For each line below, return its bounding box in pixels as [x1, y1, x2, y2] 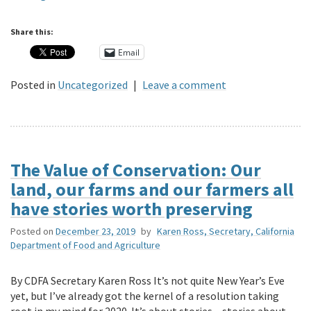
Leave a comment [142, 78, 226, 92]
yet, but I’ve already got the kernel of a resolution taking [10, 289, 279, 303]
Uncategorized [58, 78, 128, 92]
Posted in [10, 78, 56, 92]
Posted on [10, 225, 53, 238]
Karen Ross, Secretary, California [157, 225, 294, 238]
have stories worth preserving [10, 197, 253, 221]
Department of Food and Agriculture [10, 239, 160, 252]
